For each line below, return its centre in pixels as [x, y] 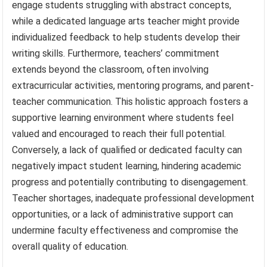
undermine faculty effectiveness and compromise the [125, 230]
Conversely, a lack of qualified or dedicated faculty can [127, 150]
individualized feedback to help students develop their [126, 37]
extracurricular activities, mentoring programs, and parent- [133, 85]
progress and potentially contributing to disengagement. [130, 182]
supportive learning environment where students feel [123, 117]
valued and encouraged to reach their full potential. [119, 133]
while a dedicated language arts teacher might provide [126, 21]
